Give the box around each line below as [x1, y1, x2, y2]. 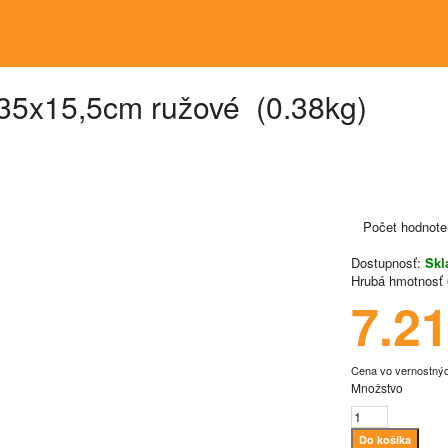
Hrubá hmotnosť [351, 271, 443, 290]
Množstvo [351, 379, 403, 396]
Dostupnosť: [351, 253, 421, 272]
